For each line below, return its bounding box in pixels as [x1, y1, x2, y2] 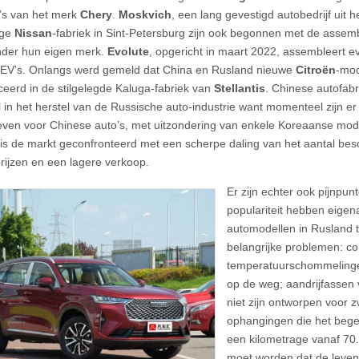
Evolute [107, 44, 149, 58]
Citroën [296, 63, 336, 76]
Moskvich [119, 7, 171, 21]
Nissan [14, 26, 52, 39]
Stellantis [214, 81, 265, 95]
